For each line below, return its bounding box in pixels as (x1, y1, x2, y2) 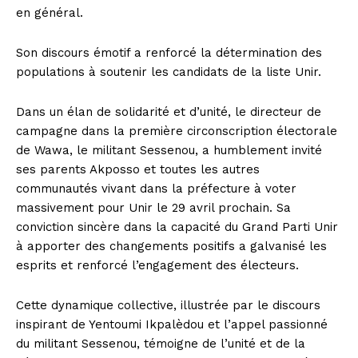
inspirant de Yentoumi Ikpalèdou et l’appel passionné (16, 317, 328, 332)
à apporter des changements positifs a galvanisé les (16, 239, 327, 254)
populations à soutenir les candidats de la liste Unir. (16, 65, 321, 80)
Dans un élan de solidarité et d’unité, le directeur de (16, 105, 321, 120)
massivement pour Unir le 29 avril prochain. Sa (16, 201, 291, 216)
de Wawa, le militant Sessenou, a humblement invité (16, 143, 322, 158)
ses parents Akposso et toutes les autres (16, 162, 260, 177)
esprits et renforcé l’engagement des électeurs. (16, 258, 299, 273)
